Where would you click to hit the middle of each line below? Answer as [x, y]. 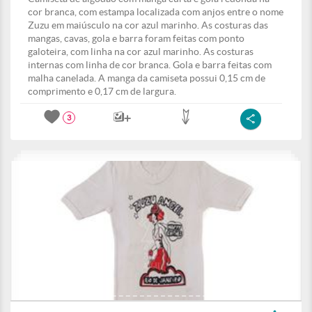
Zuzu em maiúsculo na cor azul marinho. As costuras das [148, 25]
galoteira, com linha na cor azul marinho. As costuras [141, 52]
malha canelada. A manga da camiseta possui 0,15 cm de [147, 78]
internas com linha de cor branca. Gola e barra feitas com [150, 65]
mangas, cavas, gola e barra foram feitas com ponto [136, 38]
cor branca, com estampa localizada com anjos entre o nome [156, 12]
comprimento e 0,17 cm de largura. [102, 91]
